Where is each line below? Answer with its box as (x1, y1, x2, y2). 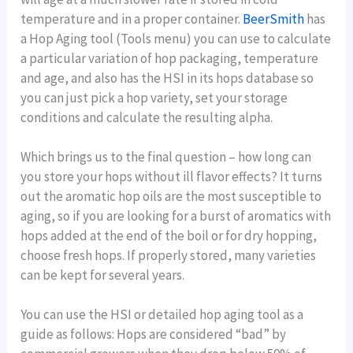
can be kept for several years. (20, 266, 185, 284)
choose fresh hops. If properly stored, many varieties (20, 247, 317, 265)
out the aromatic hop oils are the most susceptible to (20, 188, 322, 206)
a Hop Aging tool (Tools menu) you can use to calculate (20, 30, 332, 48)
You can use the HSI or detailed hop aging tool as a (20, 306, 304, 324)
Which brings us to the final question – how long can (20, 148, 312, 166)
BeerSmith (243, 10, 305, 28)
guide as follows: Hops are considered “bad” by (20, 325, 287, 344)
